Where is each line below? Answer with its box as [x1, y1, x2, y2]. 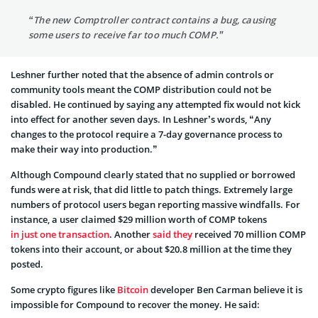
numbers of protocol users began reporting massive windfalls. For [11, 197, 300, 211]
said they [153, 227, 194, 241]
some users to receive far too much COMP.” [28, 28, 224, 41]
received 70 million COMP [194, 227, 306, 241]
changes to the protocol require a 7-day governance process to [11, 127, 283, 141]
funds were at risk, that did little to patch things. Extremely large [11, 182, 292, 196]
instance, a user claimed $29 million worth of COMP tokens [11, 212, 269, 226]
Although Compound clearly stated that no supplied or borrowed [11, 168, 295, 181]
